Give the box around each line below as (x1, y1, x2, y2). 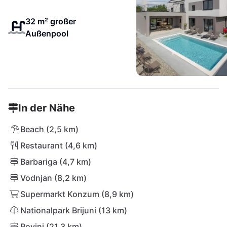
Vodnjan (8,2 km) (20, 173, 87, 183)
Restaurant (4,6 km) (20, 140, 97, 150)
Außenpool (25, 28, 68, 39)
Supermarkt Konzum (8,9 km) (20, 189, 134, 199)
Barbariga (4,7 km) (20, 157, 91, 167)
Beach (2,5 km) (20, 124, 79, 134)
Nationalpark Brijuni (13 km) (20, 205, 127, 215)
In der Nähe (18, 102, 75, 114)
